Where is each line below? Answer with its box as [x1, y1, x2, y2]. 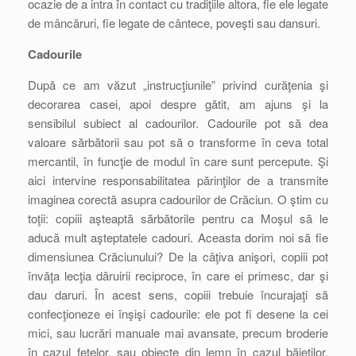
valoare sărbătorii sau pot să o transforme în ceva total [28, 133, 328, 150]
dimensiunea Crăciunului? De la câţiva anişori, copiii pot [28, 248, 328, 265]
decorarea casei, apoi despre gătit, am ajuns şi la [28, 95, 328, 112]
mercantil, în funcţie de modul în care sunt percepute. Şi [28, 153, 328, 169]
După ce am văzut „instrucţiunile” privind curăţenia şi [28, 76, 328, 93]
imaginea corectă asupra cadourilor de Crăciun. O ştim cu [28, 191, 328, 207]
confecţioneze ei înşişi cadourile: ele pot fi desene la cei [28, 305, 328, 322]
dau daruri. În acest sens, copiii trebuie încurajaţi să [28, 286, 328, 303]
